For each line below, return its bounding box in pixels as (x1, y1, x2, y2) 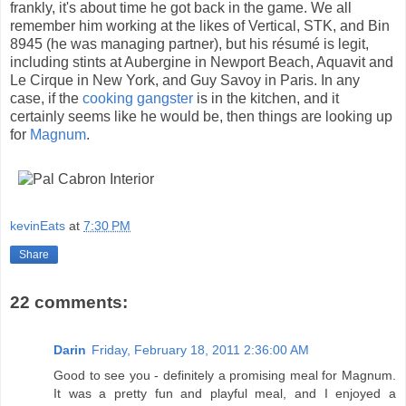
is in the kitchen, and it (193, 90, 339, 106)
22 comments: (10, 293, 128, 313)
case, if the (10, 90, 82, 106)
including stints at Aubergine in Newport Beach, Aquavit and (10, 53, 393, 70)
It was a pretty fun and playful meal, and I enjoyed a (53, 385, 396, 401)
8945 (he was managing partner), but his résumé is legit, (10, 35, 369, 52)
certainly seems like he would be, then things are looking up (10, 108, 392, 124)
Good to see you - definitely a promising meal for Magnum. (53, 367, 396, 382)
